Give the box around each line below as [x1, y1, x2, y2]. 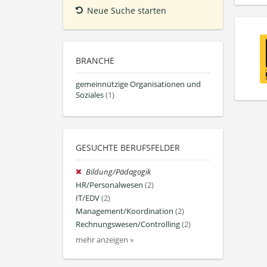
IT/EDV [76, 193, 100, 204]
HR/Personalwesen [76, 179, 143, 190]
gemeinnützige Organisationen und [76, 79, 201, 90]
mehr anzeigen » [76, 234, 133, 245]
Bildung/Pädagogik [86, 166, 151, 177]
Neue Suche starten [87, 5, 166, 17]
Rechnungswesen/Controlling [76, 219, 180, 230]
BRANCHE [76, 55, 114, 67]
